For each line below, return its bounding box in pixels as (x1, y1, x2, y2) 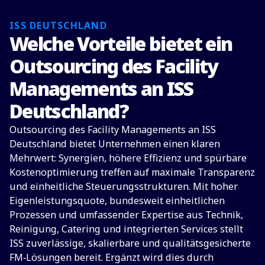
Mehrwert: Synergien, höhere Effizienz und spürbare (9, 151, 247, 164)
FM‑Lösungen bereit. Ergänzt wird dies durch (9, 250, 214, 264)
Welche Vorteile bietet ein (9, 30, 232, 56)
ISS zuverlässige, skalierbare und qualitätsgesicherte (9, 236, 251, 250)
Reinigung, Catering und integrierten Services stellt (9, 222, 243, 235)
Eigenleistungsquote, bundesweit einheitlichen (9, 193, 225, 207)
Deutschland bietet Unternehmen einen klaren (9, 137, 220, 150)
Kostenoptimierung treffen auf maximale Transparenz (9, 165, 255, 179)
